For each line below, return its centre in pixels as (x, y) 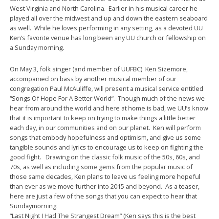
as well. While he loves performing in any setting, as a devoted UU (106, 28)
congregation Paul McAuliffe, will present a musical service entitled (107, 89)
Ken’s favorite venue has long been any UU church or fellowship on (108, 38)
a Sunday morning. (37, 48)
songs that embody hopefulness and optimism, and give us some (105, 138)
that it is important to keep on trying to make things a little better (103, 118)
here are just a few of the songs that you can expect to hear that (103, 196)
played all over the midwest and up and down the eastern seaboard (109, 18)
